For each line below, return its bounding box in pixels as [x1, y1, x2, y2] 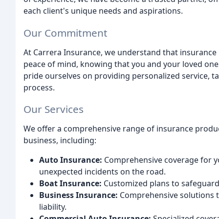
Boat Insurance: [39, 178, 102, 189]
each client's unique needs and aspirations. [23, 5, 183, 16]
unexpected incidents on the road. [39, 166, 166, 177]
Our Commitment [23, 25, 108, 40]
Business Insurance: [39, 190, 118, 201]
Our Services [23, 102, 84, 116]
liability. [39, 201, 66, 213]
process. [23, 82, 55, 93]
